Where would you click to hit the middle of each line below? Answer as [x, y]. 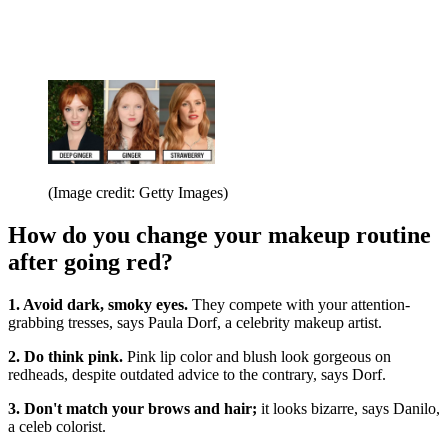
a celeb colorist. [57, 426]
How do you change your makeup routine [219, 234]
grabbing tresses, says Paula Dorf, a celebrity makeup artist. [195, 322]
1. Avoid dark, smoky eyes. [98, 304]
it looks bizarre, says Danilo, [348, 408]
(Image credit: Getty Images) [138, 192]
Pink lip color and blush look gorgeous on [257, 356]
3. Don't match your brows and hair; [132, 408]
